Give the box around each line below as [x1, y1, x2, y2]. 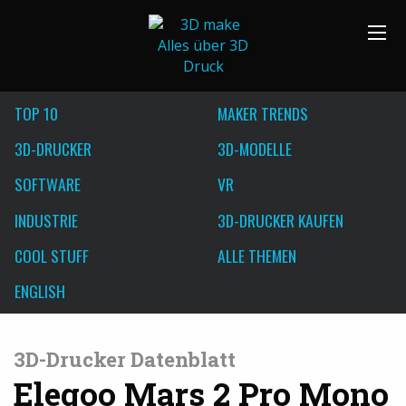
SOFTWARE [14, 172, 81, 197]
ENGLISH [14, 279, 65, 304]
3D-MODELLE [217, 136, 292, 160]
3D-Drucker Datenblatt [14, 346, 236, 373]
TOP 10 [14, 101, 58, 125]
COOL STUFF [14, 244, 89, 268]
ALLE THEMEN [217, 244, 296, 268]
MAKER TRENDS [217, 101, 308, 125]
